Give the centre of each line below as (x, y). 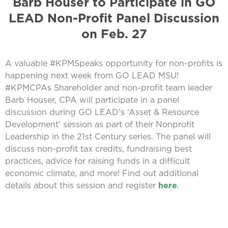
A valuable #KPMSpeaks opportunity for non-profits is (114, 63)
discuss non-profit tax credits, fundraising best (98, 149)
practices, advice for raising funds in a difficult (97, 161)
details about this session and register (82, 186)
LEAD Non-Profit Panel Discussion (114, 18)
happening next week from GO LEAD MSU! (92, 76)
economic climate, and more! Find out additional (102, 173)
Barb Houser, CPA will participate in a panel (92, 100)
